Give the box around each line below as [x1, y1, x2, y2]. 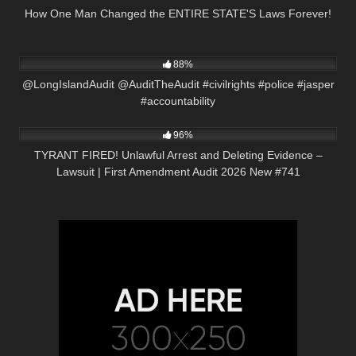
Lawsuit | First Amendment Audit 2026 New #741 [56, 165, 300, 179]
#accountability [141, 94, 215, 107]
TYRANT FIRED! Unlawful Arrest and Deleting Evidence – [33, 149, 323, 162]
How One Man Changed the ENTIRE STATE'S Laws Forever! [25, 6, 331, 20]
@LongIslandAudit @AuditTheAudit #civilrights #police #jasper [21, 77, 335, 91]
